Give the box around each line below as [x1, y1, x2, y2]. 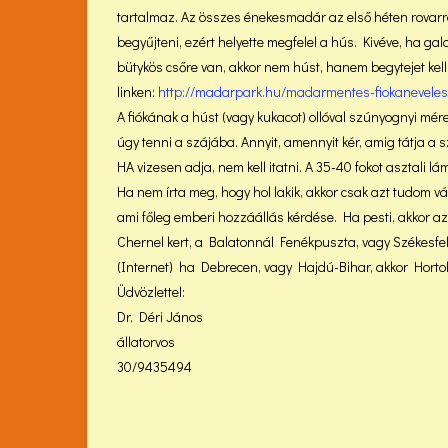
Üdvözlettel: [117, 282, 185, 301]
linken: [117, 82, 158, 101]
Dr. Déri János [117, 307, 203, 326]
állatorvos [117, 332, 175, 351]
